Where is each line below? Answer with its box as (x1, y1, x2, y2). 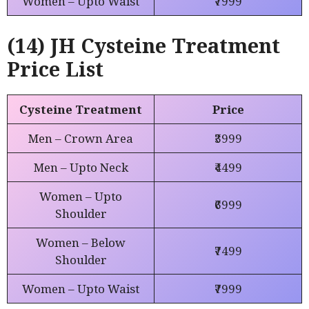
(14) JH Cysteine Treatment (7, 31, 280, 59)
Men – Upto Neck (33, 159, 128, 175)
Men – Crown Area (28, 130, 133, 146)
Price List (7, 54, 103, 82)
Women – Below (36, 234, 126, 250)
